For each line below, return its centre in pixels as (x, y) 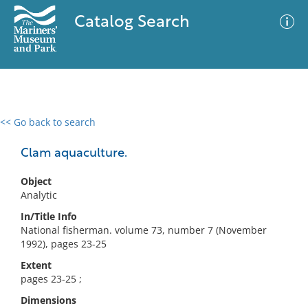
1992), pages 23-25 (64, 244)
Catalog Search (132, 23)
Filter (277, 135)
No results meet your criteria (152, 207)
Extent (36, 265)
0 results (30, 130)
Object (36, 181)
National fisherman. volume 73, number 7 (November (144, 230)
